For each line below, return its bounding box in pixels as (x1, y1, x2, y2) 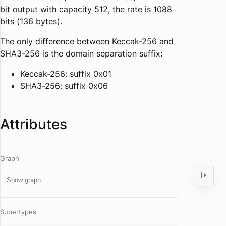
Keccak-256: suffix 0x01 (20, 69, 111, 79)
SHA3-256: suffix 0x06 (20, 81, 108, 91)
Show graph (7, 176, 41, 184)
